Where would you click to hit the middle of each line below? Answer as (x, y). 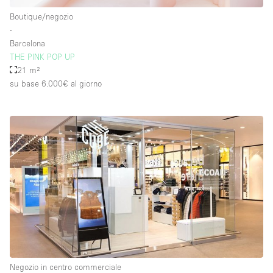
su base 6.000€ (39, 83)
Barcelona (27, 43)
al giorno (85, 83)
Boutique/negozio (41, 16)
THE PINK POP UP (42, 56)
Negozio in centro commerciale (66, 267)
